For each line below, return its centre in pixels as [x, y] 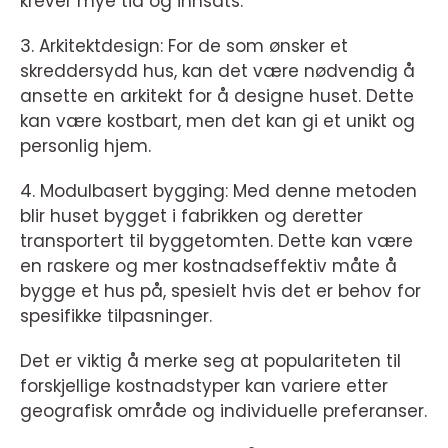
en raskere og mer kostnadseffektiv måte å [208, 266]
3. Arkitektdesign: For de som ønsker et [184, 46]
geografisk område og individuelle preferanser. [223, 411]
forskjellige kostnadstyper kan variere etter [204, 386]
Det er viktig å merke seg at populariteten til [210, 361]
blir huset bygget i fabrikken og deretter [191, 216]
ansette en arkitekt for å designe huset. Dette [217, 96]
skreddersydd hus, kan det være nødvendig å [217, 71]
